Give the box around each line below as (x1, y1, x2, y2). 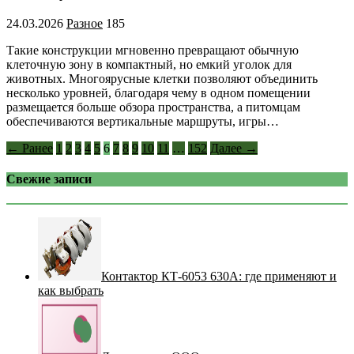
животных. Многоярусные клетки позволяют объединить (6, 71, 318, 85)
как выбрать (38, 284, 104, 298)
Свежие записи (6, 172, 92, 186)
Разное (66, 16, 103, 30)
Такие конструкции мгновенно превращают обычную (6, 43, 299, 57)
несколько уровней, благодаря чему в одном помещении (6, 85, 311, 100)
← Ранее (6, 141, 53, 155)
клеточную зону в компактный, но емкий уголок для (6, 57, 292, 71)
